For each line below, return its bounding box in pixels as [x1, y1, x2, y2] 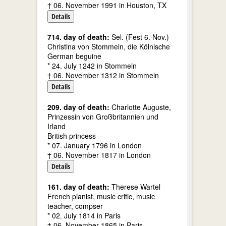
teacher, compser [47, 201, 103, 211]
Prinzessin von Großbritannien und [47, 111, 158, 122]
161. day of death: [47, 182, 109, 192]
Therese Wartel [109, 182, 160, 192]
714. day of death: [47, 32, 109, 42]
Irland [47, 121, 66, 131]
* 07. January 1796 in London [47, 140, 142, 150]
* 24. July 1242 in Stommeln [47, 61, 137, 71]
